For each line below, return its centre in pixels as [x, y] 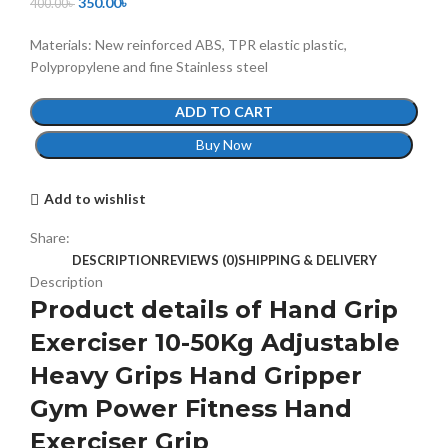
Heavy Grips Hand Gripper [196, 375]
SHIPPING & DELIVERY [307, 259]
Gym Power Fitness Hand [191, 408]
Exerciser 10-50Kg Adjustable [215, 342]
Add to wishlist [94, 199]
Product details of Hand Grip [214, 309]
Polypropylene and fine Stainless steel [149, 66]
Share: [50, 237]
